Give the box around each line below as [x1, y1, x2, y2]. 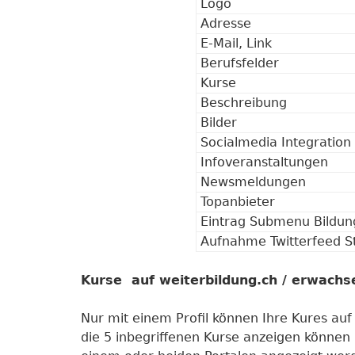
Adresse [200, 16, 251, 31]
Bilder [200, 115, 237, 130]
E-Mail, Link [200, 36, 272, 51]
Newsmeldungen [200, 174, 306, 189]
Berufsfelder [200, 55, 279, 71]
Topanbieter [200, 194, 275, 209]
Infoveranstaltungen [200, 155, 328, 170]
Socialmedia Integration [200, 135, 351, 150]
